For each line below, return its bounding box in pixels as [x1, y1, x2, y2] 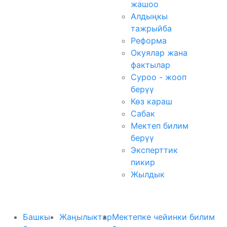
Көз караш [131, 96, 172, 106]
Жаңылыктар [59, 212, 112, 222]
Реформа [131, 35, 167, 46]
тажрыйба [131, 23, 172, 33]
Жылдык [131, 169, 165, 179]
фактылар [131, 60, 170, 70]
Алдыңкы [131, 11, 168, 21]
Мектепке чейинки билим [111, 212, 215, 222]
